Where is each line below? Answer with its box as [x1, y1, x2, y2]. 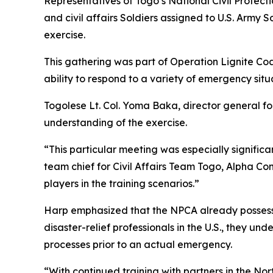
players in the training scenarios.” [44, 177, 199, 190]
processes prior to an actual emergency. [44, 238, 232, 251]
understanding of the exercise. [44, 116, 187, 129]
